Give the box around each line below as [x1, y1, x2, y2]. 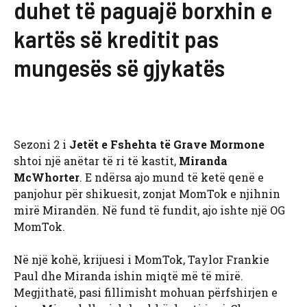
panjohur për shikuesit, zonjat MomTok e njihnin [14, 186, 280, 201]
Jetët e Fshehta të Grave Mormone [69, 137, 265, 152]
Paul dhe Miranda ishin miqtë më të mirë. [14, 269, 243, 284]
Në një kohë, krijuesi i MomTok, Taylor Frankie [14, 252, 269, 267]
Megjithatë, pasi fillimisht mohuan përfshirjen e [14, 285, 278, 300]
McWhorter [14, 170, 79, 185]
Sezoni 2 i [14, 137, 69, 152]
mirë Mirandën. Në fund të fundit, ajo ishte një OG [14, 203, 285, 218]
